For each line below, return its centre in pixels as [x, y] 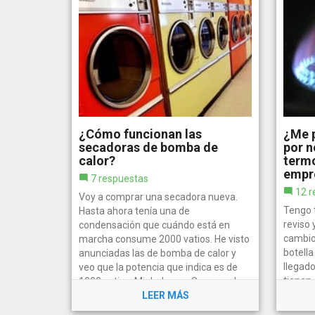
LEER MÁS [165, 295]
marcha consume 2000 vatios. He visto [164, 239]
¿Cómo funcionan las [140, 134]
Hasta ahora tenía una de [134, 211]
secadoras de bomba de [148, 147]
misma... [97, 295]
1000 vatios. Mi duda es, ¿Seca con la [160, 281]
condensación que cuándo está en [154, 225]
